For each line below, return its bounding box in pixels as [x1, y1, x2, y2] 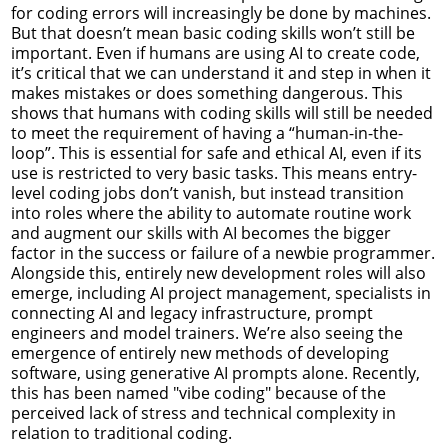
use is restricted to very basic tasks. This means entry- [11, 161, 417, 184]
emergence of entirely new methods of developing [11, 341, 389, 364]
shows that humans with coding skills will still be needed [11, 101, 433, 124]
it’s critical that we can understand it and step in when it [11, 61, 431, 84]
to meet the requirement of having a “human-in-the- [11, 121, 403, 144]
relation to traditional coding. [11, 421, 232, 444]
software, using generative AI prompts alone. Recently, [11, 361, 420, 384]
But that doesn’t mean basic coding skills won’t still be [11, 21, 415, 44]
